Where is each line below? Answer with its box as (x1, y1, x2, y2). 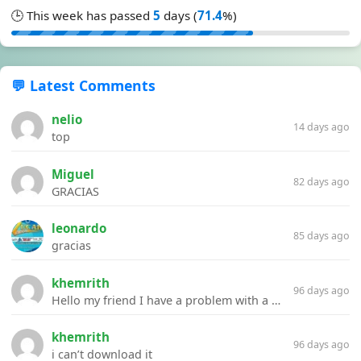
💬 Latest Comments (11, 76, 156, 96)
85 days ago (293, 229, 350, 243)
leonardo (52, 220, 106, 237)
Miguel (52, 165, 94, 182)
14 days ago (293, 120, 350, 135)
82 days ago (293, 174, 350, 189)
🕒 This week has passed (11, 7, 153, 24)
